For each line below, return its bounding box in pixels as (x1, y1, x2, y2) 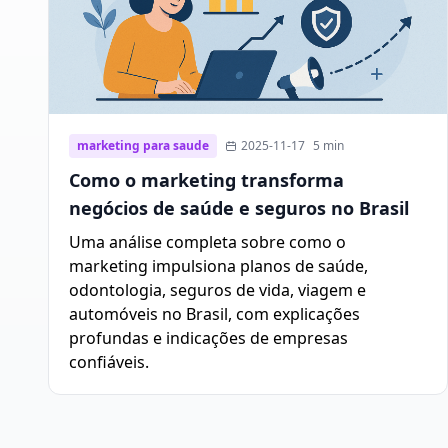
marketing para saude (77, 137, 209, 155)
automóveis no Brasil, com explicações (69, 303, 360, 326)
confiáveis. (69, 351, 149, 374)
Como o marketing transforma (69, 168, 344, 193)
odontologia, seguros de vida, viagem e (69, 279, 366, 302)
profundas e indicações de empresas (69, 327, 348, 350)
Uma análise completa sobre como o (69, 231, 346, 254)
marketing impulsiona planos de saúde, (69, 255, 368, 278)
